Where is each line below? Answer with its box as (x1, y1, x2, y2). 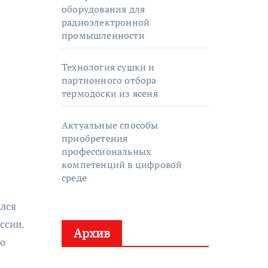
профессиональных (62, 145, 151, 158)
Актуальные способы (62, 118, 159, 132)
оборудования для (62, 2, 145, 16)
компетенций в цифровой (62, 158, 182, 171)
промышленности (62, 29, 145, 42)
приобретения (62, 132, 128, 145)
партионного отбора (62, 74, 157, 87)
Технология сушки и (62, 60, 155, 74)
